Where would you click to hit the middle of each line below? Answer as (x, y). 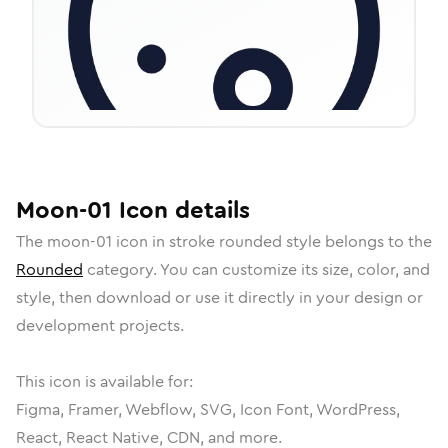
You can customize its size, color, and (295, 269)
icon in (140, 241)
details (209, 210)
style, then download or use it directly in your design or (219, 297)
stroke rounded (225, 241)
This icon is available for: (104, 381)
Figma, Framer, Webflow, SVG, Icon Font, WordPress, (208, 409)
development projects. (100, 325)
